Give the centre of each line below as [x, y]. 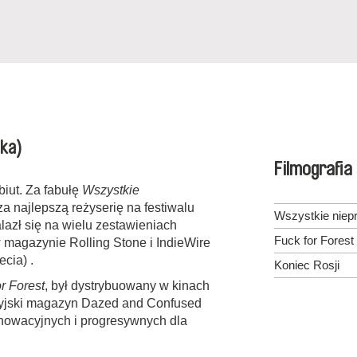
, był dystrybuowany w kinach [127, 286]
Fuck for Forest [314, 241]
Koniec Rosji [307, 265]
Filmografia [313, 169]
